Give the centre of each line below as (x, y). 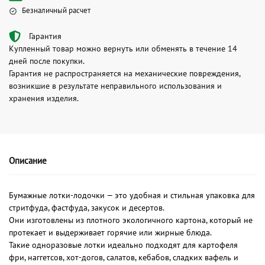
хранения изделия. (44, 98)
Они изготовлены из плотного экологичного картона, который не (131, 220)
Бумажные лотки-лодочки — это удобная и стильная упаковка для (132, 195)
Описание (28, 161)
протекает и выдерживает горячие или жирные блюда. (110, 232)
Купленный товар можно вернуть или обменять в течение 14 (123, 49)
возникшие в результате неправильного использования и (115, 86)
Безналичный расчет (56, 11)
